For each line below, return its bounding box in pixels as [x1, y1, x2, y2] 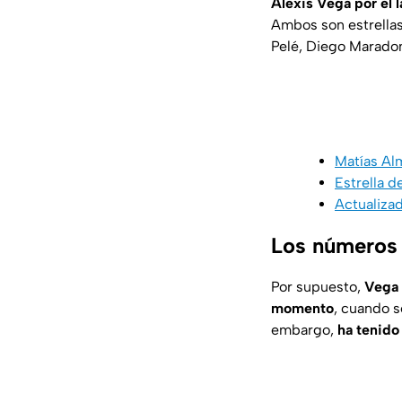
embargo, [271, 320, 337, 338]
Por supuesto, [271, 277, 364, 295]
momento [271, 299, 334, 317]
